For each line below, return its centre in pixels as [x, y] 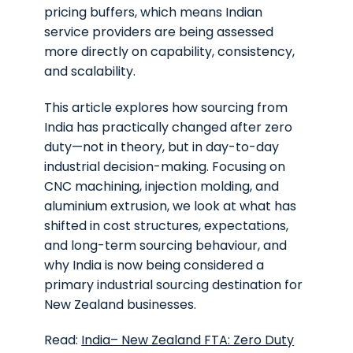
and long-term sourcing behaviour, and [166, 245]
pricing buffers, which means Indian [154, 12]
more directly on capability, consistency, [170, 51]
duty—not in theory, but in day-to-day [162, 147]
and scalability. [90, 71]
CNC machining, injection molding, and [162, 186]
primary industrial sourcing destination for [174, 284]
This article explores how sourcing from [166, 107]
